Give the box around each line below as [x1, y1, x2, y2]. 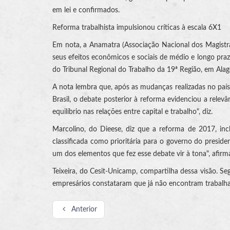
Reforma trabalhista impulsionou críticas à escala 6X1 [52, 24, 221, 31]
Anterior [71, 205, 97, 213]
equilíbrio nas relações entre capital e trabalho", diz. [52, 108, 213, 116]
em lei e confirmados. [52, 6, 120, 14]
